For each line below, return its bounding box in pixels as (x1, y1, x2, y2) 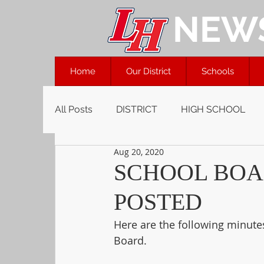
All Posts (55, 104, 93, 115)
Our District (126, 66, 171, 77)
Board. (114, 233, 147, 247)
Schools (202, 66, 234, 77)
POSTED (114, 189, 202, 215)
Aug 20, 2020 (114, 146, 164, 157)
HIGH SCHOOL (181, 104, 245, 115)
